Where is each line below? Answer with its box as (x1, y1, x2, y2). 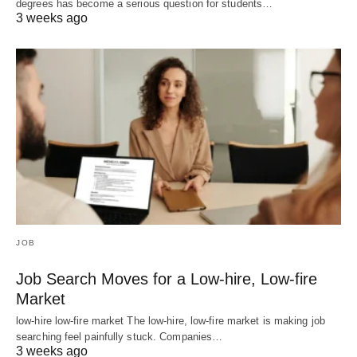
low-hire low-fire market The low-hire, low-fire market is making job (16, 315, 325, 328)
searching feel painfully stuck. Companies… (16, 331, 223, 343)
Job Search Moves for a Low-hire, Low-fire (16, 270, 317, 288)
